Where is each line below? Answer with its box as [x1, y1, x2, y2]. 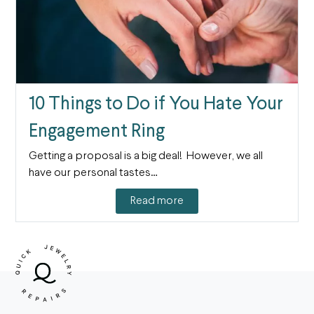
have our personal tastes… [28, 167, 158, 179]
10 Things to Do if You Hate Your [28, 95, 283, 114]
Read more [130, 196, 184, 207]
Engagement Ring [28, 122, 165, 141]
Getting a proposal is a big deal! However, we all [28, 150, 263, 162]
